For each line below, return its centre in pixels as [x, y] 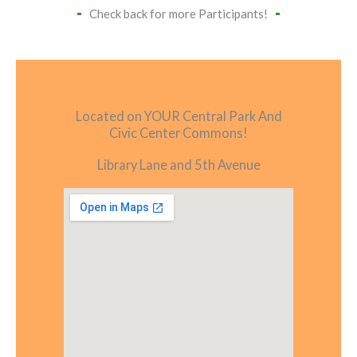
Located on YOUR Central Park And [178, 116]
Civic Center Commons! [178, 132]
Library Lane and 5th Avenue [178, 164]
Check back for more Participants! [178, 13]
